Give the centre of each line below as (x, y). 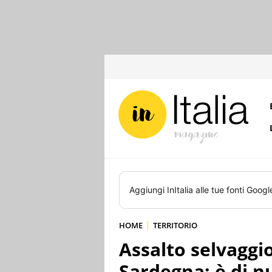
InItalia (180, 190)
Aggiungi (148, 190)
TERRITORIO (175, 225)
